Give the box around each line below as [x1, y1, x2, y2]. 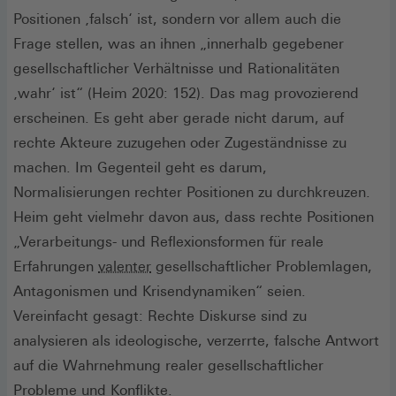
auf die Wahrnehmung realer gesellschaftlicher [13, 356, 324, 374]
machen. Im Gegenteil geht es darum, [13, 158, 267, 176]
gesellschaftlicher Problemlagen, [151, 257, 372, 275]
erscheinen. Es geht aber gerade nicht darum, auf [13, 109, 344, 126]
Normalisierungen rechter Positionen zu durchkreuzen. [13, 183, 370, 201]
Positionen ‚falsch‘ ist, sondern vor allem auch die [13, 10, 341, 27]
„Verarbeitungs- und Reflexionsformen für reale [13, 232, 324, 250]
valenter [98, 257, 151, 275]
